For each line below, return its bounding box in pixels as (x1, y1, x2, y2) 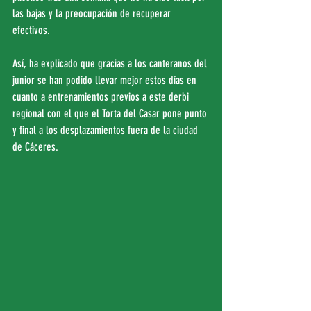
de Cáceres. (12, 140, 58, 154)
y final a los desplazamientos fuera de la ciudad (12, 124, 201, 137)
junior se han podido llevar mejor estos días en (12, 74, 199, 87)
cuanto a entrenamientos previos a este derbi (12, 90, 192, 104)
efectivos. (12, 24, 50, 37)
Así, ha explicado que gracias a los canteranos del (12, 57, 210, 71)
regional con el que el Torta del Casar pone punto (12, 107, 210, 121)
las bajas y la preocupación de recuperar (12, 7, 174, 21)
